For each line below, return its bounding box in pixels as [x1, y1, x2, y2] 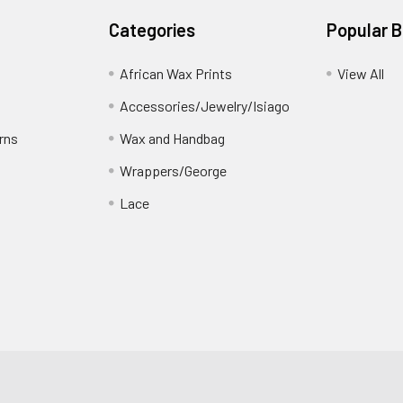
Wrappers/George [120, 162, 228, 179]
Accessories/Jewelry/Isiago [120, 97, 291, 114]
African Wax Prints [120, 65, 233, 82]
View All [336, 65, 384, 82]
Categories [109, 19, 196, 40]
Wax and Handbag [120, 130, 226, 147]
